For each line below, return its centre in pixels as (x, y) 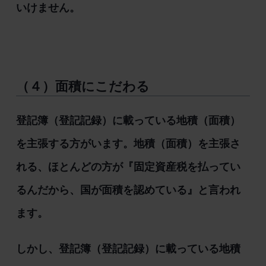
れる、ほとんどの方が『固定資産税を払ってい (128, 167)
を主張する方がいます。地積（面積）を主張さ (128, 143)
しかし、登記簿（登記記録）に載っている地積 (128, 249)
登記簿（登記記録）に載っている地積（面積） (128, 120)
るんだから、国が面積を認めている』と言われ (128, 190)
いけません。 (48, 7)
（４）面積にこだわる (83, 86)
